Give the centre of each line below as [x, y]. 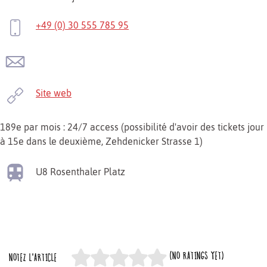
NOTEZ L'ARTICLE [33, 257]
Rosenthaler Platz [88, 171]
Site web [54, 93]
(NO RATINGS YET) [195, 255]
